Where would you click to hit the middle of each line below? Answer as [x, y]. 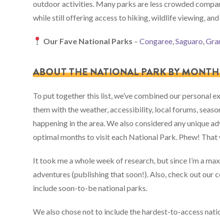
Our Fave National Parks [88, 41]
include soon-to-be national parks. [90, 188]
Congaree [156, 41]
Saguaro [189, 41]
